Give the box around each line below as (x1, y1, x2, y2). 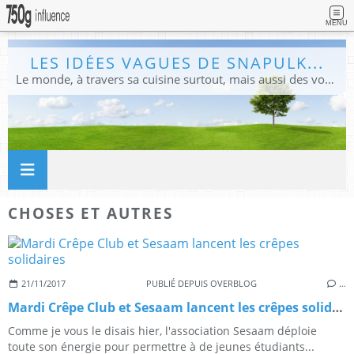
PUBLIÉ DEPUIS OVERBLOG (145, 277, 257, 290)
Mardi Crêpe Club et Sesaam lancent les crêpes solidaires (332, 299, 343, 317)
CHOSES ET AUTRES (8, 202, 173, 223)
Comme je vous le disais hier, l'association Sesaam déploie (8, 323, 317, 339)
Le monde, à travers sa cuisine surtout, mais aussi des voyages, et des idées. (325, 71, 334, 87)
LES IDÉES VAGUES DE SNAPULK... (30, 52, 324, 73)
